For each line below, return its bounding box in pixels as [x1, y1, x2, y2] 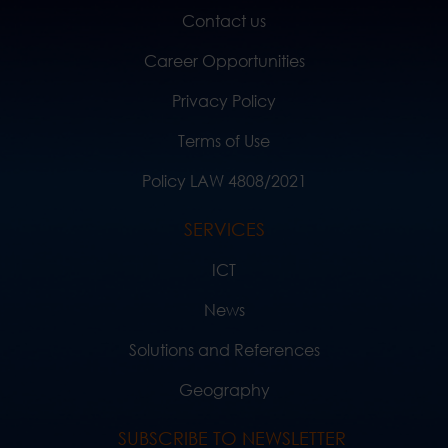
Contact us [182, 10, 266, 32]
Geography [178, 379, 270, 401]
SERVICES [183, 218, 265, 241]
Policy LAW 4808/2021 [141, 170, 307, 192]
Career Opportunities [143, 50, 305, 72]
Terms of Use [178, 130, 270, 152]
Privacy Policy [172, 90, 276, 112]
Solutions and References [128, 339, 320, 361]
